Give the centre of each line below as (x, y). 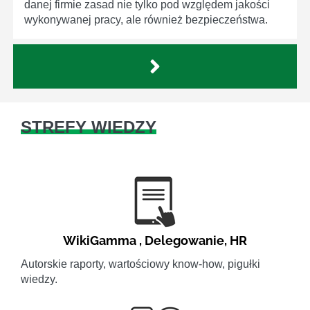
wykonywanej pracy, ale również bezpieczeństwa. (146, 20)
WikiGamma (100, 241)
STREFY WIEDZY (89, 127)
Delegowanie (184, 241)
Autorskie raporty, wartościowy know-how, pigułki (140, 264)
